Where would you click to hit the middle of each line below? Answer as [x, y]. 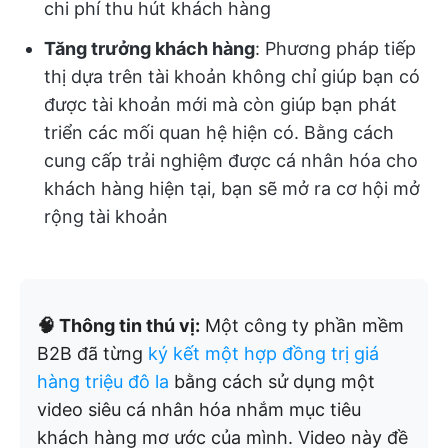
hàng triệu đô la [103, 381]
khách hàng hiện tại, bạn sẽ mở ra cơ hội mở [232, 188]
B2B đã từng [92, 353]
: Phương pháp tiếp [335, 48]
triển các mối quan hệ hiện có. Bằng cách [219, 132]
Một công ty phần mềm [302, 325]
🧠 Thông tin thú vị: [118, 325]
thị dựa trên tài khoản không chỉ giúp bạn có [232, 76]
